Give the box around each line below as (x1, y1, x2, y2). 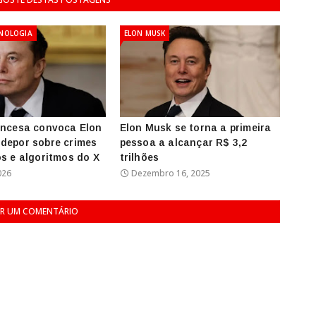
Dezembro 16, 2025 (130, 166, 210, 179)
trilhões (119, 151, 159, 163)
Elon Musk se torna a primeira (119, 121, 272, 133)
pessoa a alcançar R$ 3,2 (119, 136, 248, 148)
